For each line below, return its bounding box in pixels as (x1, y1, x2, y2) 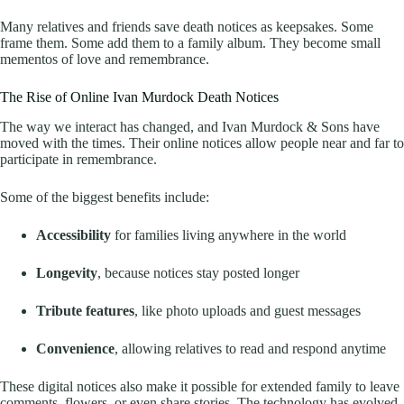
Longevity (36, 265, 97, 281)
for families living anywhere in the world (111, 227, 346, 243)
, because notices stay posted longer (97, 265, 299, 281)
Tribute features (36, 303, 134, 319)
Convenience (36, 341, 115, 357)
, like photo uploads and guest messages (134, 303, 361, 319)
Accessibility (36, 227, 111, 243)
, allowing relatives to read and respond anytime (115, 341, 386, 357)
